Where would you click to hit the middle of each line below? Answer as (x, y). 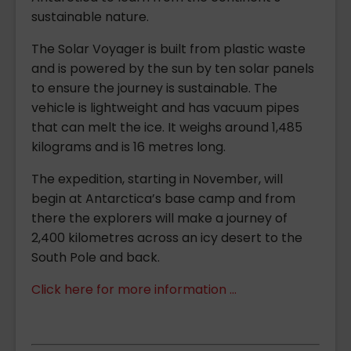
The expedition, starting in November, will (157, 179)
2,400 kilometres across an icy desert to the (167, 237)
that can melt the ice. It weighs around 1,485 (167, 127)
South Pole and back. (96, 257)
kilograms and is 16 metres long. (128, 147)
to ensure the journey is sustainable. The (154, 88)
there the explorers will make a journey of (159, 218)
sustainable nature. (90, 16)
